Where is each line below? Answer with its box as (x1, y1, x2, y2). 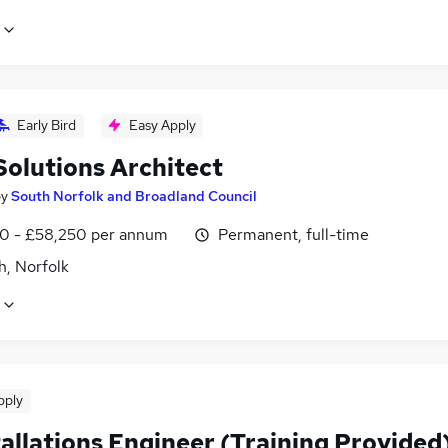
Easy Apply (128, 116, 196, 135)
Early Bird (17, 116, 76, 135)
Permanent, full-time (218, 224, 369, 246)
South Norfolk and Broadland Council (11, 187, 257, 206)
